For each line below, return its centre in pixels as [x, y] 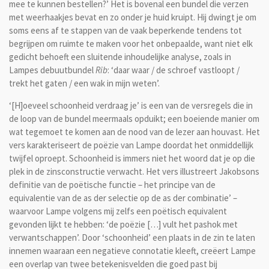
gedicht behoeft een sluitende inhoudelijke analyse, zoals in [120, 56]
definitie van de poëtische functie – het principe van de [112, 184]
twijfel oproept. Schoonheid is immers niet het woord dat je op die [132, 158]
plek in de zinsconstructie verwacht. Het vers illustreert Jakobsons [134, 171]
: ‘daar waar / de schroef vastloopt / [174, 70]
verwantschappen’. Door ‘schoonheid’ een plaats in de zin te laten [132, 237]
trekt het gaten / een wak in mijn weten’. [84, 83]
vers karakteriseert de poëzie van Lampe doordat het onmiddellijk [131, 145]
